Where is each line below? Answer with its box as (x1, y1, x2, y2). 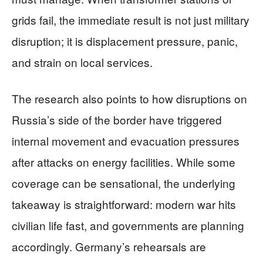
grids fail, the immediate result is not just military (12, 12, 249, 28)
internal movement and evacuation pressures (12, 133, 240, 149)
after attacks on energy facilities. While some (12, 154, 235, 170)
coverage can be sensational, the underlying (12, 175, 235, 191)
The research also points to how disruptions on (12, 90, 247, 106)
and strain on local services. (12, 54, 153, 70)
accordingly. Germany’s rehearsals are (12, 238, 206, 254)
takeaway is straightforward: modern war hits (12, 196, 236, 212)
